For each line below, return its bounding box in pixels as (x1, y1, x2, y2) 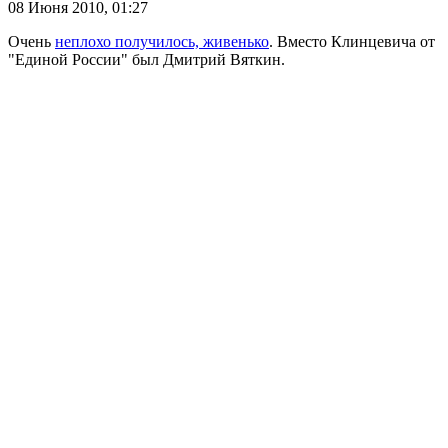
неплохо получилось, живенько (55, 33, 269, 51)
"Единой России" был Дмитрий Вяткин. (8, 51, 285, 69)
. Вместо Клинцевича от (269, 33, 435, 51)
